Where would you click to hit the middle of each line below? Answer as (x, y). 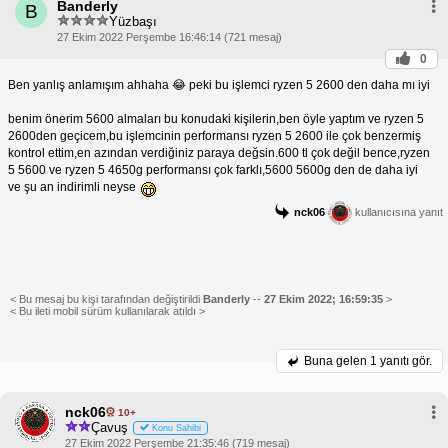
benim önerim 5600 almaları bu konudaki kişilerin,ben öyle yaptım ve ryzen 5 (216, 119)
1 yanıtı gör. (401, 361)
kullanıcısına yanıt (397, 212)
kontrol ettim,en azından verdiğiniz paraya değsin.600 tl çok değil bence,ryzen (219, 153)
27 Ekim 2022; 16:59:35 (325, 299)
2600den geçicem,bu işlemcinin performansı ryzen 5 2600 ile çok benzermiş (214, 136)
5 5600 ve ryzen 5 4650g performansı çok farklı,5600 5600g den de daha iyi (213, 170)
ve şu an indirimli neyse (73, 187)
